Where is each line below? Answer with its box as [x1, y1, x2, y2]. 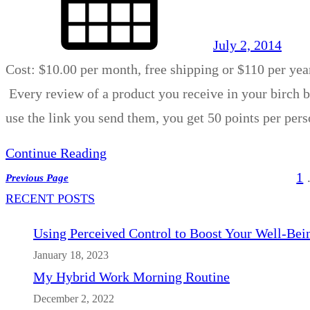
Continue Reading [6, 145, 107, 161]
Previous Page [6, 172, 69, 183]
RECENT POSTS [6, 192, 95, 206]
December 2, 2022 [33, 293, 114, 306]
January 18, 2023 [33, 249, 109, 262]
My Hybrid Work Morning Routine [33, 269, 230, 285]
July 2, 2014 [213, 37, 282, 53]
